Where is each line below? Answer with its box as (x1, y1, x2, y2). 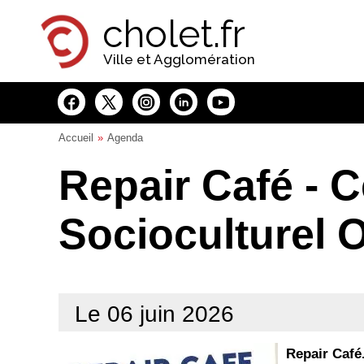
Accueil (58, 132, 93, 144)
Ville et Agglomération (103, 51, 255, 67)
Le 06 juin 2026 (75, 300, 234, 327)
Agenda (107, 132, 143, 144)
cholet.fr (102, 12, 245, 56)
